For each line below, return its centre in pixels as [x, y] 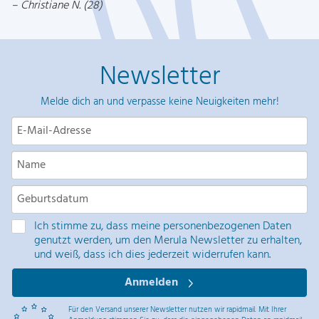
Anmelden [152, 283]
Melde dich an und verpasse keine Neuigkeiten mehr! [159, 102]
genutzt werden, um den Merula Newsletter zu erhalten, [168, 241]
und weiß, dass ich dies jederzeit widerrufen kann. [152, 255]
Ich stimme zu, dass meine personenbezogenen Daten [163, 226]
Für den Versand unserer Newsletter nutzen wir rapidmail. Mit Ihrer [177, 310]
